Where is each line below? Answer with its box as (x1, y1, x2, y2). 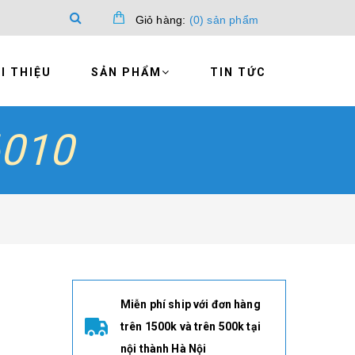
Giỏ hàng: (135, 13, 186, 26)
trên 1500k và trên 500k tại (120, 320, 261, 333)
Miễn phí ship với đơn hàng (120, 298, 261, 311)
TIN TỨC (210, 66, 266, 78)
